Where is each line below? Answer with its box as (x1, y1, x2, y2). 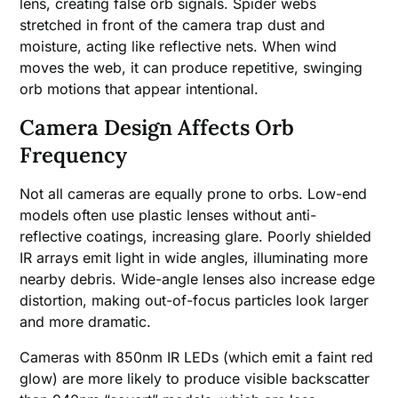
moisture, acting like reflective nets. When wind (20, 37, 338, 56)
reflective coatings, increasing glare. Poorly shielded (20, 227, 372, 246)
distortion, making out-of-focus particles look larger (20, 291, 370, 310)
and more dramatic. (20, 313, 152, 331)
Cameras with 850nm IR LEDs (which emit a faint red (20, 348, 374, 367)
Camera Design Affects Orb (20, 114, 295, 142)
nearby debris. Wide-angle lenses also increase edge (20, 270, 376, 289)
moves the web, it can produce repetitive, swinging (20, 59, 363, 77)
